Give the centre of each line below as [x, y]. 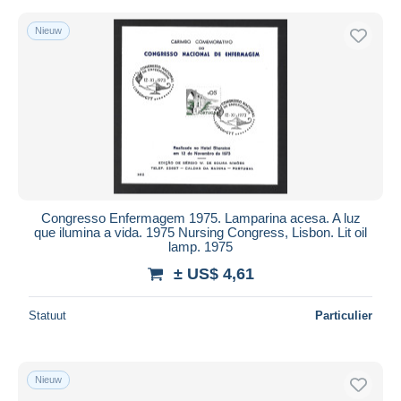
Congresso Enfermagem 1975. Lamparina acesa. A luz [200, 218]
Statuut [47, 315]
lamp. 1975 [200, 246]
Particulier [344, 315]
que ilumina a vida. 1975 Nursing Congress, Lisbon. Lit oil [200, 232]
